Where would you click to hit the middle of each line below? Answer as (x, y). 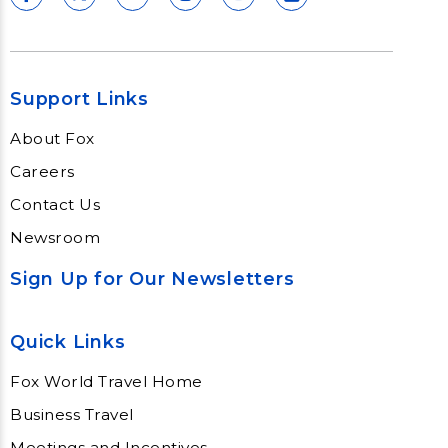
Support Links (79, 98)
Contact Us (55, 204)
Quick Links (68, 341)
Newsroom (55, 237)
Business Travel (72, 414)
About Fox (52, 138)
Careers (42, 171)
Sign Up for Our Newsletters (152, 278)
